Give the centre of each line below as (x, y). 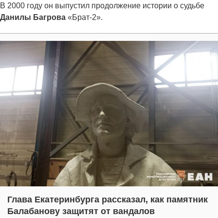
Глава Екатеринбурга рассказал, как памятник (108, 199)
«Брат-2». (84, 18)
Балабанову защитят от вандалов (81, 211)
